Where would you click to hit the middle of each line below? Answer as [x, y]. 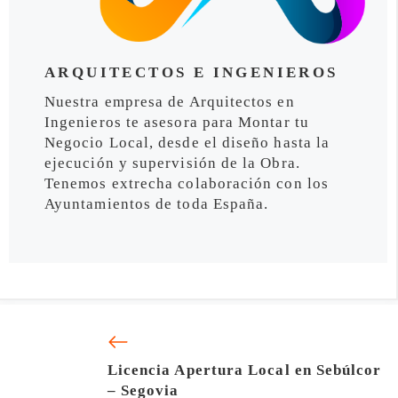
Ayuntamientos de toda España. [157, 204]
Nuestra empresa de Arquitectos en [170, 102]
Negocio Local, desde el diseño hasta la [187, 143]
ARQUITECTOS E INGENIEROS [191, 73]
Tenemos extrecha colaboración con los [187, 184]
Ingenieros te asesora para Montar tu [177, 123]
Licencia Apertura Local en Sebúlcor [244, 370]
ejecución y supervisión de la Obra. [172, 163]
